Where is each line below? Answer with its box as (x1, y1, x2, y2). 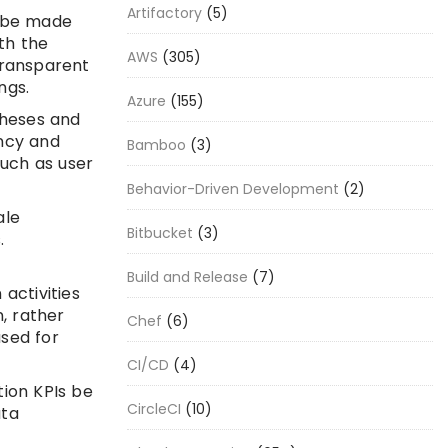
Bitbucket (127, 223, 193, 243)
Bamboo (127, 135, 186, 155)
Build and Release (127, 267, 248, 287)
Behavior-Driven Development (127, 179, 339, 199)
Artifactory (127, 3, 202, 23)
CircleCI (127, 399, 181, 419)
